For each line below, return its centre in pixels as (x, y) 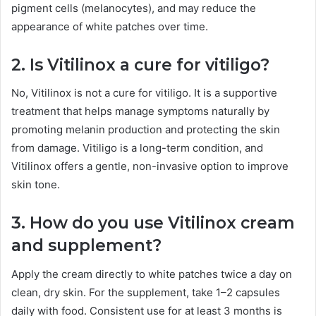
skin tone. (36, 185)
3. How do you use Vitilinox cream (153, 223)
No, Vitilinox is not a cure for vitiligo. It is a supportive (144, 93)
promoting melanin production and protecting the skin (146, 130)
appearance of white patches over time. (110, 26)
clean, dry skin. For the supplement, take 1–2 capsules (146, 292)
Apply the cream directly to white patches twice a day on (152, 274)
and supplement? (86, 246)
